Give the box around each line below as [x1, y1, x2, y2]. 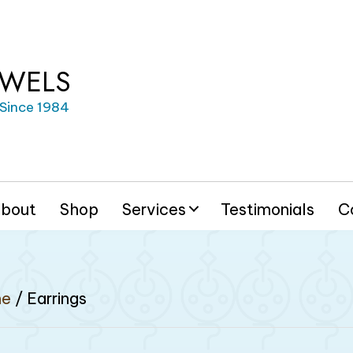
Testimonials [221, 199, 315, 219]
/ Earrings [11, 288, 87, 308]
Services [122, 199, 187, 219]
